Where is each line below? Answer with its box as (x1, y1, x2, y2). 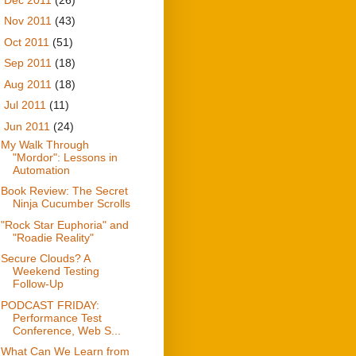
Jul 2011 (3, 99, 49, 112)
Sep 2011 (3, 56, 55, 70)
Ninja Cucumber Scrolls (12, 197, 130, 211)
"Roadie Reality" (12, 230, 94, 244)
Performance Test (12, 311, 102, 324)
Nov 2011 (3, 14, 55, 28)
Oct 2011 (3, 35, 52, 48)
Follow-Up (12, 277, 64, 291)
